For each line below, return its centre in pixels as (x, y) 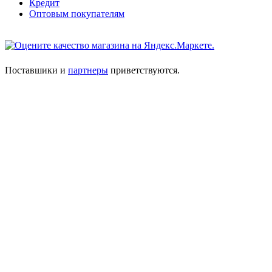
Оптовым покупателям (77, 13)
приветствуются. (144, 70)
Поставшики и (36, 70)
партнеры (88, 70)
